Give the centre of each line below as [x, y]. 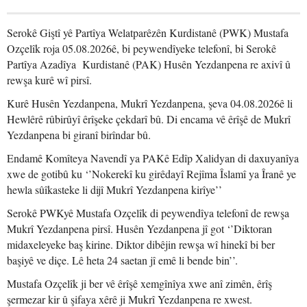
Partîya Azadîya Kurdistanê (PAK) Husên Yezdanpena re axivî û [149, 64]
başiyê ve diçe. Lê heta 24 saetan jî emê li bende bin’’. [122, 260]
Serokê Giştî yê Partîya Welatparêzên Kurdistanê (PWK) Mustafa [148, 33]
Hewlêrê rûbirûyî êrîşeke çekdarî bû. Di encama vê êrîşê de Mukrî [149, 119]
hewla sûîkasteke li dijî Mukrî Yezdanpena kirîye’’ [114, 189]
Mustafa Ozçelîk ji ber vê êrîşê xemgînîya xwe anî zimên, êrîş [139, 283]
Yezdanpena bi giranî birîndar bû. [79, 135]
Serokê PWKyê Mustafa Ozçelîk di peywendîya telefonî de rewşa [148, 213]
